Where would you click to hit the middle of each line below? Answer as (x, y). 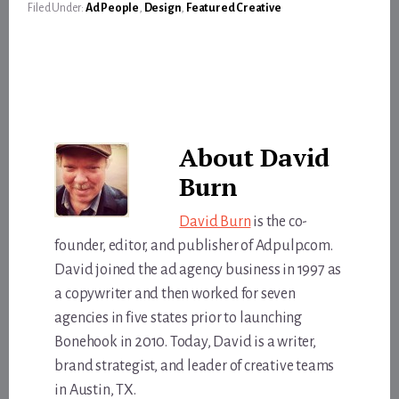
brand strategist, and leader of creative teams (195, 366)
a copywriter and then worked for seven (175, 293)
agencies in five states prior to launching (178, 318)
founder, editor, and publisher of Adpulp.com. (194, 245)
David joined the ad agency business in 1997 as (198, 269)
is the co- (279, 221)
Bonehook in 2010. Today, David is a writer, (185, 342)
